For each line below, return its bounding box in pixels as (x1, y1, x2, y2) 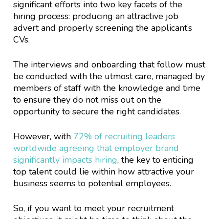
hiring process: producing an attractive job (13, 10, 178, 22)
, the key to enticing (117, 153, 194, 166)
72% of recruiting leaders (73, 130, 175, 142)
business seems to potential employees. (13, 177, 171, 189)
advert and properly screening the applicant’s (13, 22, 192, 34)
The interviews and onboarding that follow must (13, 58, 205, 70)
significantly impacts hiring (13, 153, 117, 166)
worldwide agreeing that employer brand (13, 142, 179, 154)
